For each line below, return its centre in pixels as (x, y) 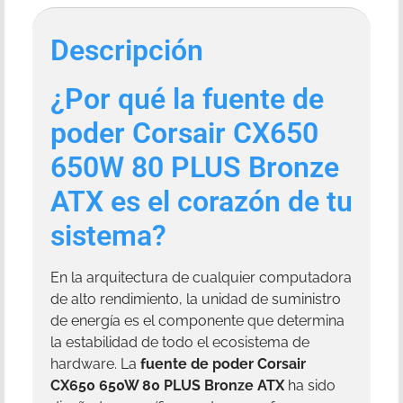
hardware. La (95, 364)
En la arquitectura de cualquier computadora (201, 278)
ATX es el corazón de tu (201, 202)
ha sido (310, 386)
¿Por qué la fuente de (187, 99)
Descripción (127, 51)
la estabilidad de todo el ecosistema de (180, 343)
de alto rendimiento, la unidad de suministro (196, 300)
